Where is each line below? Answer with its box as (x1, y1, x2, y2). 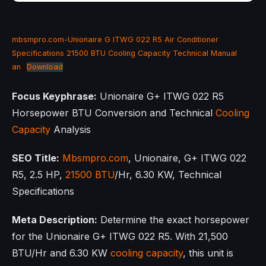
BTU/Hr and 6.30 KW (12, 247, 110, 259)
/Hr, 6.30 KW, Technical (115, 169, 221, 181)
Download (26, 62, 63, 72)
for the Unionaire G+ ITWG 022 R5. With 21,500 (12, 230, 228, 243)
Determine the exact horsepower (97, 214, 249, 226)
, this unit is (183, 247, 233, 259)
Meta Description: (12, 214, 97, 226)
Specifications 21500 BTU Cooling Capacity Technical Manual (12, 49, 237, 58)
